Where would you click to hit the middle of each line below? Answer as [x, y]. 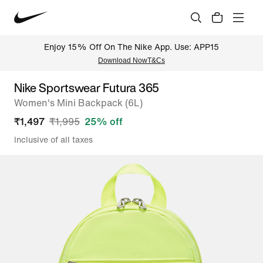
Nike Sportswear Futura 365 [87, 88]
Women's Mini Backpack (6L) [78, 103]
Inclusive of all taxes [53, 139]
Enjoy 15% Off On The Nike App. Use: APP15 [131, 47]
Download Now [123, 60]
